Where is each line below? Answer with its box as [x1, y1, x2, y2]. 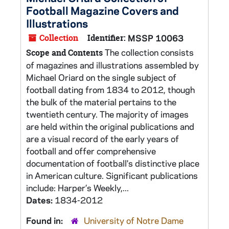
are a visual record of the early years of [26, 133, 179, 144]
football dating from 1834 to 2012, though [26, 84, 195, 95]
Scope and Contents [26, 47, 103, 58]
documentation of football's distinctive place [26, 157, 199, 169]
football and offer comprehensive [26, 145, 156, 156]
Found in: [26, 215, 65, 226]
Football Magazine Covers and [26, 3, 179, 17]
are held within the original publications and [26, 121, 194, 132]
